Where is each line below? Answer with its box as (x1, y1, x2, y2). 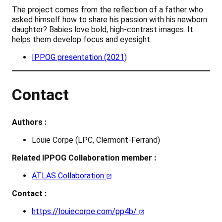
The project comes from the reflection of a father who (12, 5, 203, 15)
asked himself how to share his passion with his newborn (12, 15, 207, 25)
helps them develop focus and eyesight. (12, 35, 152, 45)
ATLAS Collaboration (32, 171, 106, 181)
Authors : (12, 117, 47, 127)
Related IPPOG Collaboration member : (12, 153, 156, 163)
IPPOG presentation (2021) (32, 53, 127, 62)
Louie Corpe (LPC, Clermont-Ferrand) (32, 135, 160, 145)
